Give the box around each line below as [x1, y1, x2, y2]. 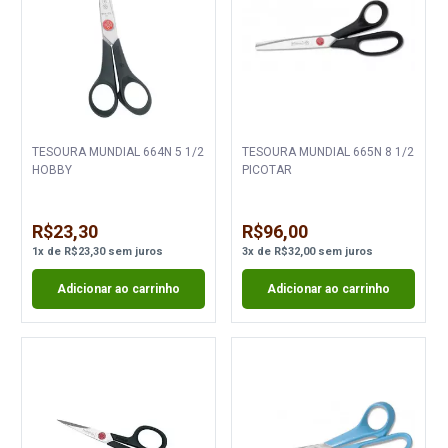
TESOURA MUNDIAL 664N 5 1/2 [32, 145, 144, 160]
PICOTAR [241, 163, 292, 178]
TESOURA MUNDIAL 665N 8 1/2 [241, 145, 353, 160]
